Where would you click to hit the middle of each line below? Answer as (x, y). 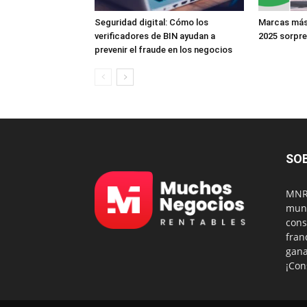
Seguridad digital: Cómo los (151, 23)
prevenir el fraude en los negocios (163, 50)
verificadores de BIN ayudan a (155, 36)
